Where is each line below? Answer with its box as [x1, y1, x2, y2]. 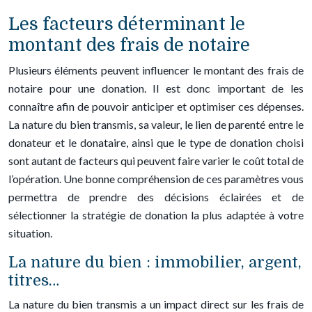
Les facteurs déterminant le [8, 14, 245, 34]
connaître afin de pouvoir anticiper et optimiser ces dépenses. [8, 100, 304, 113]
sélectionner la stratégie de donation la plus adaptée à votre [8, 208, 304, 221]
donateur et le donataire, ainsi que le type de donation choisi [8, 136, 304, 149]
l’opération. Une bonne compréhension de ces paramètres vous [8, 172, 304, 185]
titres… [8, 272, 59, 289]
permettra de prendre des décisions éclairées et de [8, 190, 304, 203]
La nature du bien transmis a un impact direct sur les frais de [8, 297, 304, 311]
